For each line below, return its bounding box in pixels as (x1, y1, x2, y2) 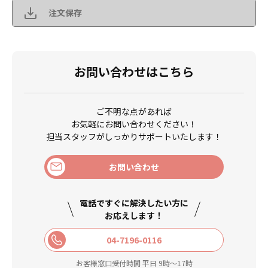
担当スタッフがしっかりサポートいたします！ (46, 130, 222, 142)
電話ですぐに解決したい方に (80, 197, 188, 209)
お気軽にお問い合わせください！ (71, 118, 197, 130)
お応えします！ (105, 209, 163, 221)
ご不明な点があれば (96, 105, 172, 117)
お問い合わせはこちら (74, 63, 194, 80)
